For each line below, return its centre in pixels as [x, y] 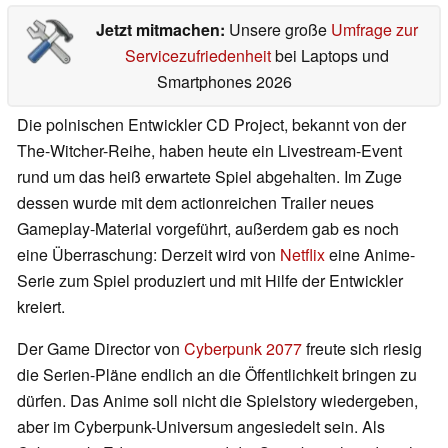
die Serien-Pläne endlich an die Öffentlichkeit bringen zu [217, 375]
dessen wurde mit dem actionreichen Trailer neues [195, 203]
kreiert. [41, 307]
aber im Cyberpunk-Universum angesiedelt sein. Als [201, 427]
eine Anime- [370, 255]
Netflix [302, 255]
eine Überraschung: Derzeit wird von [148, 255]
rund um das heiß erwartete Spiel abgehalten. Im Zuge [209, 177]
